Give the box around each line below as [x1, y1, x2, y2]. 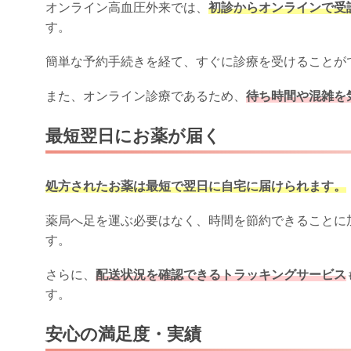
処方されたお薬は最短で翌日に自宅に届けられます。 [45, 179, 346, 194]
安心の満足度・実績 [45, 324, 201, 345]
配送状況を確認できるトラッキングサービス [96, 268, 346, 282]
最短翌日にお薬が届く [45, 125, 221, 146]
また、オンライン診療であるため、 [45, 89, 246, 103]
